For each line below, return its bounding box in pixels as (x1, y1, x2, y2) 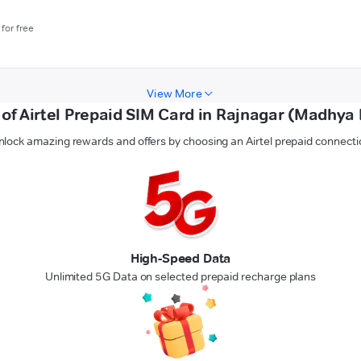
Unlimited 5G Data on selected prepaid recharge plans (44, 268, 317, 284)
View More (147, 85, 202, 101)
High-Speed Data (130, 250, 231, 266)
